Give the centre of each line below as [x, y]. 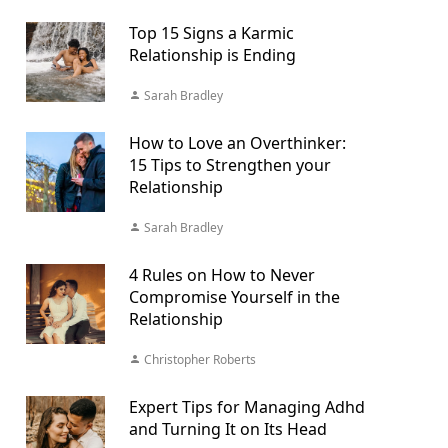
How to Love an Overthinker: [237, 143]
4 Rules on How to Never [221, 275]
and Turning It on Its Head [227, 429]
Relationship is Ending [212, 55]
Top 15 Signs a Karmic [211, 33]
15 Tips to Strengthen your [229, 165]
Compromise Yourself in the [234, 297]
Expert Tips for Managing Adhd [246, 407]
